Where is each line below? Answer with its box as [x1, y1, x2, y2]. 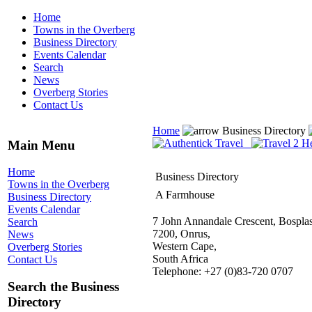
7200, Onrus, [153, 228, 210, 240]
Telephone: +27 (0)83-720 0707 [153, 265, 293, 277]
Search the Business [8, 279, 119, 295]
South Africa [153, 253, 208, 265]
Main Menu [8, 137, 75, 153]
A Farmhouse [155, 189, 214, 201]
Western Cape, [153, 240, 217, 252]
